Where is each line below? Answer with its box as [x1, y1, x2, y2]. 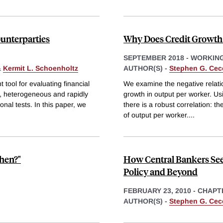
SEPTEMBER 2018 [123, 53, 184, 62]
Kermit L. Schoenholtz [3, 64, 78, 72]
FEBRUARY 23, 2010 [123, 187, 191, 195]
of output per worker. [123, 111, 189, 119]
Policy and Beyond [123, 165, 198, 178]
